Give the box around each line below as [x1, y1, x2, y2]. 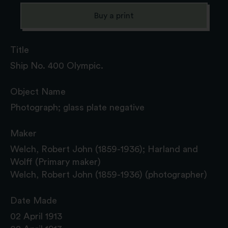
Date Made [10, 195, 57, 205]
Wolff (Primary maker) [10, 157, 101, 166]
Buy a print [94, 11, 134, 20]
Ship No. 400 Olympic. [10, 61, 103, 70]
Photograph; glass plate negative [10, 102, 145, 112]
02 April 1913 [10, 211, 62, 221]
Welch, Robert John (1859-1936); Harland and [10, 144, 198, 154]
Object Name [10, 87, 66, 96]
